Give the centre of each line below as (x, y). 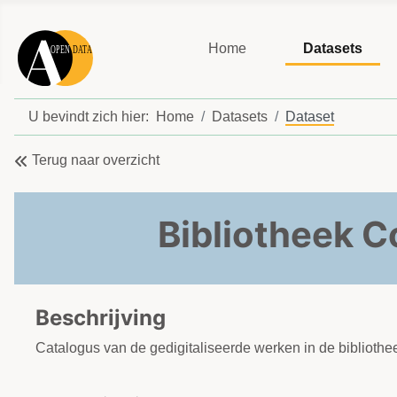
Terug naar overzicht (96, 160)
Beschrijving (101, 318)
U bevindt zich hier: (92, 117)
